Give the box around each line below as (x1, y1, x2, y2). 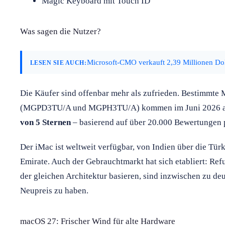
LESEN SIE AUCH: (30, 59, 87, 66)
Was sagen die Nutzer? (20, 26, 101, 36)
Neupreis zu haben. (20, 185, 88, 195)
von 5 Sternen (20, 117, 71, 127)
